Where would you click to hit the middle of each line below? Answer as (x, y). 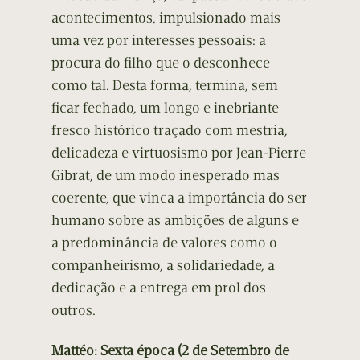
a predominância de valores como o (164, 243)
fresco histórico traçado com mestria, (170, 131)
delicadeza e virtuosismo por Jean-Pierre (179, 153)
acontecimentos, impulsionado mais (166, 18)
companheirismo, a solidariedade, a (163, 266)
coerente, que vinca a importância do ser (179, 198)
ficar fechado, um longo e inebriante (165, 108)
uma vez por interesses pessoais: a (159, 41)
